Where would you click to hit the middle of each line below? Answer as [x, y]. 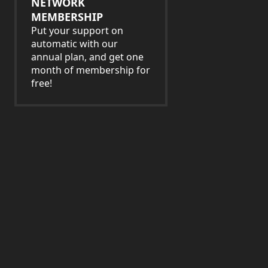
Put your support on [77, 31]
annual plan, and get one [87, 57]
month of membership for [91, 70]
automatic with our [74, 44]
